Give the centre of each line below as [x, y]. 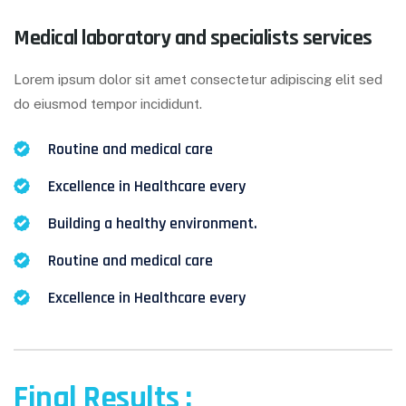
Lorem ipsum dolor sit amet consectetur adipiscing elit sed [198, 80]
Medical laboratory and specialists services [193, 39]
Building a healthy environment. [152, 223]
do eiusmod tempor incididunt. [108, 104]
